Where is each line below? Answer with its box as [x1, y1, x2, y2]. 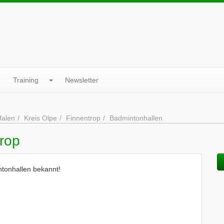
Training [13, 76, 38, 84]
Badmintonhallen [109, 114, 162, 122]
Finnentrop [66, 114, 100, 122]
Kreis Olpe [24, 114, 57, 122]
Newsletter [65, 76, 98, 84]
